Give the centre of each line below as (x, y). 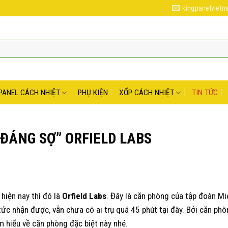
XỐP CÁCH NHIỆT (147, 93)
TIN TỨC (205, 93)
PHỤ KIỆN (93, 93)
